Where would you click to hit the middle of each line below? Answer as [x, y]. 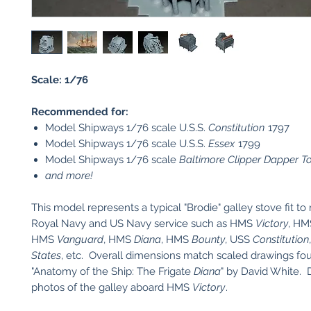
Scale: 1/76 [60, 80]
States [46, 255]
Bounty [208, 239]
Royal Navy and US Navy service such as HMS [143, 224]
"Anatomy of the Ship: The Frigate [112, 271]
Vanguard [80, 239]
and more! [69, 176]
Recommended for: [80, 112]
